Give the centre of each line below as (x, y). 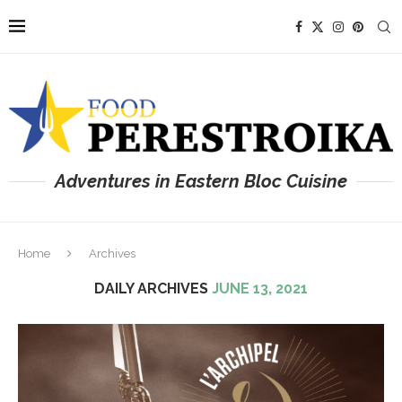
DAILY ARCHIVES (153, 288)
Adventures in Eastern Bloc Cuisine (201, 181)
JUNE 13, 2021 (260, 288)
